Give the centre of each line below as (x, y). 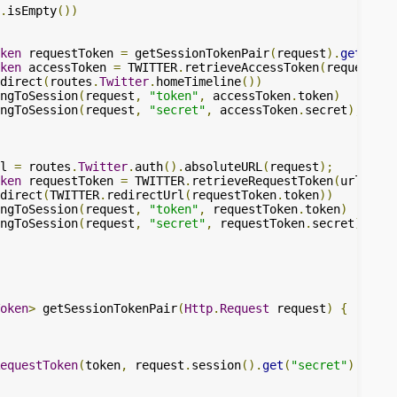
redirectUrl (145, 195)
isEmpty (32, 11)
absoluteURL (223, 167)
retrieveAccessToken (252, 67)
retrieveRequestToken (262, 181)
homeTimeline (198, 82)
